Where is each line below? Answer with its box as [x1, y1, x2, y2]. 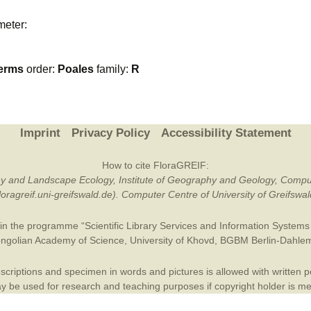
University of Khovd [129, 235, 215, 246]
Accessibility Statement [160, 126, 292, 140]
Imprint [19, 126, 60, 140]
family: [94, 63, 131, 75]
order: [24, 63, 58, 75]
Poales [58, 63, 94, 75]
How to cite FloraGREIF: [102, 160, 209, 171]
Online [259, 28, 288, 40]
